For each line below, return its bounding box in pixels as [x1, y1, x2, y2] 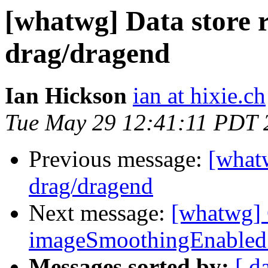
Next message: [29, 200, 171, 226]
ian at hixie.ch [133, 83, 266, 109]
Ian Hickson [5, 83, 127, 109]
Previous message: [29, 146, 208, 172]
